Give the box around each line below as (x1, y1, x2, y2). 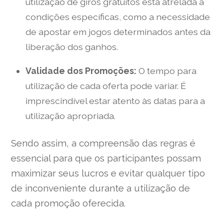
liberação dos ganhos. (25, 41, 118, 52)
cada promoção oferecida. (11, 197, 126, 209)
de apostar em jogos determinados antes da (25, 26, 210, 37)
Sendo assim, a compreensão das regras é (11, 137, 196, 149)
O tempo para (136, 65, 196, 76)
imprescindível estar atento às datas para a (25, 95, 205, 106)
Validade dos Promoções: (25, 65, 136, 76)
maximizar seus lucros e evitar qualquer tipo (11, 167, 205, 179)
